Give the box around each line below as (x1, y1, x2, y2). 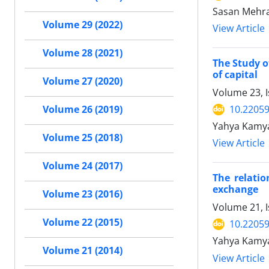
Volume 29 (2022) (43, 18, 122, 32)
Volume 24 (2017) (43, 159, 122, 173)
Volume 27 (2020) (43, 74, 122, 88)
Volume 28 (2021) (43, 46, 122, 60)
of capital (213, 68, 258, 82)
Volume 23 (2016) (43, 187, 122, 201)
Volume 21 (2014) (43, 244, 122, 258)
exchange (213, 183, 258, 196)
